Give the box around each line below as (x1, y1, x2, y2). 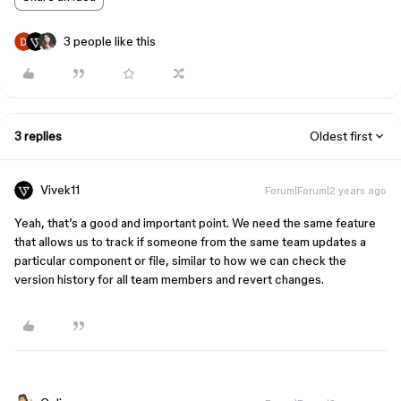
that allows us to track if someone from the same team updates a (14, 235, 366, 249)
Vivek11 (40, 183, 80, 197)
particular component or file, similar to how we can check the (14, 253, 346, 268)
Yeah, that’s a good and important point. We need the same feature (14, 216, 376, 230)
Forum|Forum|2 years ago (265, 184, 387, 196)
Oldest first (310, 129, 372, 143)
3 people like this (64, 34, 156, 48)
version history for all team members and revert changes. (14, 272, 324, 286)
